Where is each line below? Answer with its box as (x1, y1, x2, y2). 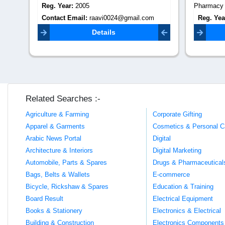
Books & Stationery (26, 206, 82, 214)
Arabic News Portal (26, 134, 81, 142)
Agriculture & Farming (26, 110, 89, 118)
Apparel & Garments (26, 122, 85, 130)
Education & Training (153, 182, 214, 190)
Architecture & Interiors (26, 146, 93, 154)
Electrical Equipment (153, 194, 213, 202)
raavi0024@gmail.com (89, 14, 154, 22)
